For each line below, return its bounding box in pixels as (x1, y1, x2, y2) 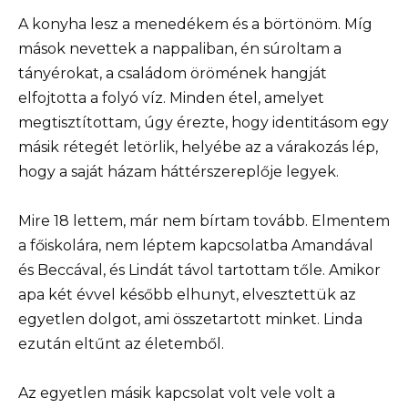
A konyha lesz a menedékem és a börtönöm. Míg (18, 15, 372, 33)
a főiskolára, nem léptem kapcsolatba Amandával (18, 236, 373, 254)
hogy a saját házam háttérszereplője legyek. (18, 162, 339, 180)
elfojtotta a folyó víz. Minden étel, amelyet (18, 88, 324, 107)
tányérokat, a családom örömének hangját (18, 64, 327, 82)
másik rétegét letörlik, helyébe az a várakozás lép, (18, 138, 378, 156)
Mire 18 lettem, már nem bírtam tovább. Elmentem (18, 211, 390, 229)
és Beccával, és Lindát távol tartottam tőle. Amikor (18, 260, 381, 279)
